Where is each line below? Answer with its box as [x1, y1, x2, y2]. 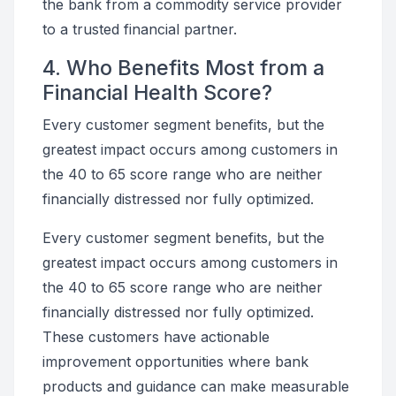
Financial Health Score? [42, 80, 272, 105]
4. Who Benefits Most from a [42, 55, 324, 80]
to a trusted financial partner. [42, 20, 237, 38]
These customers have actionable [42, 328, 270, 346]
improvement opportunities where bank [42, 353, 308, 370]
